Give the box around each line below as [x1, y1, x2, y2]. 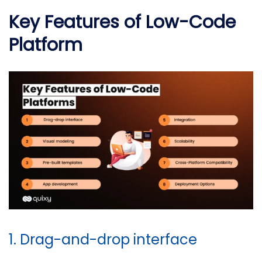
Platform [9, 33, 82, 58]
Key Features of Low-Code [9, 10, 236, 35]
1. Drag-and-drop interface [9, 229, 197, 249]
